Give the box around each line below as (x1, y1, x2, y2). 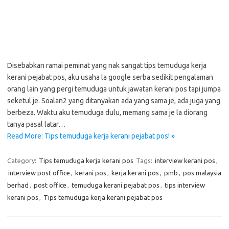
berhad (7, 181, 29, 189)
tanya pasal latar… (7, 120, 65, 128)
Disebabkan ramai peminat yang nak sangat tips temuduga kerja (7, 61, 207, 70)
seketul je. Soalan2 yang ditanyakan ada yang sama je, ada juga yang (7, 97, 220, 105)
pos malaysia (183, 169, 221, 176)
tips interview (165, 181, 205, 189)
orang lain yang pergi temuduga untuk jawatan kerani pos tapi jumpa (7, 85, 221, 93)
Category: (7, 157, 38, 164)
